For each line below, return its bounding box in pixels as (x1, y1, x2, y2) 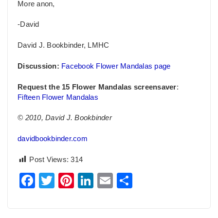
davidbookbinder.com (18, 135, 88, 143)
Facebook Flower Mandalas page (61, 62, 171, 70)
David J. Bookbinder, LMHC (18, 41, 109, 50)
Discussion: (18, 62, 59, 70)
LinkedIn (93, 172, 154, 190)
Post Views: (29, 155, 69, 163)
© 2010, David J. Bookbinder (18, 114, 112, 122)
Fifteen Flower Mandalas (18, 93, 98, 101)
